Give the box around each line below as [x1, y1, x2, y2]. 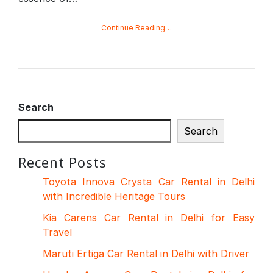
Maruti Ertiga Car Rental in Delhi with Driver [43, 247, 249, 260]
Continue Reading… [101, 23, 172, 32]
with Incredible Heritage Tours [43, 190, 185, 202]
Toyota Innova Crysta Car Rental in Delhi [43, 175, 255, 188]
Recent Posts [18, 152, 107, 171]
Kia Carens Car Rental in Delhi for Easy [43, 211, 255, 224]
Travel [43, 225, 72, 238]
